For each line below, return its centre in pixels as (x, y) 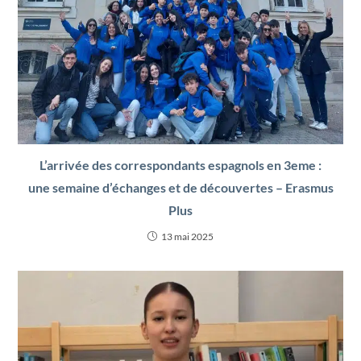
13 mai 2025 (187, 237)
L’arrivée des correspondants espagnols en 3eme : (180, 165)
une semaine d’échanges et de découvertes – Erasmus (180, 188)
